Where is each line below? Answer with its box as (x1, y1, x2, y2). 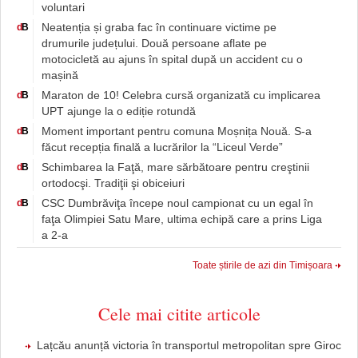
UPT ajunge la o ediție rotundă (42, 104, 196, 117)
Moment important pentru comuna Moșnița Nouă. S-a (42, 124, 312, 137)
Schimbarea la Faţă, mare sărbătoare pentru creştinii (42, 160, 309, 173)
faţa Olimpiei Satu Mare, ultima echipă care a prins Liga (42, 212, 322, 225)
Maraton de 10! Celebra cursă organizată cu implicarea (42, 88, 320, 101)
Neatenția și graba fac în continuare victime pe (42, 20, 276, 34)
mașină (42, 68, 78, 82)
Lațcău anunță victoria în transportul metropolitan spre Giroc (37, 338, 341, 352)
